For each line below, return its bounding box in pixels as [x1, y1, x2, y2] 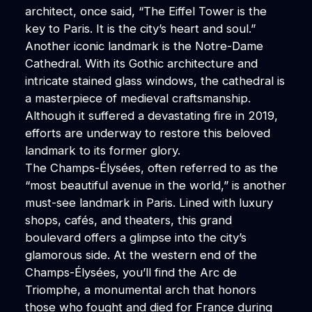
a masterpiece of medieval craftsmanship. [24, 91, 251, 105]
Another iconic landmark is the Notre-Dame [24, 38, 263, 53]
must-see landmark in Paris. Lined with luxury [24, 195, 273, 210]
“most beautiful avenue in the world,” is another [24, 178, 286, 192]
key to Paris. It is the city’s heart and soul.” [24, 21, 256, 36]
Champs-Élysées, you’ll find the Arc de [24, 265, 237, 279]
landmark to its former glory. [24, 143, 180, 157]
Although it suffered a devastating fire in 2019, [24, 108, 278, 123]
